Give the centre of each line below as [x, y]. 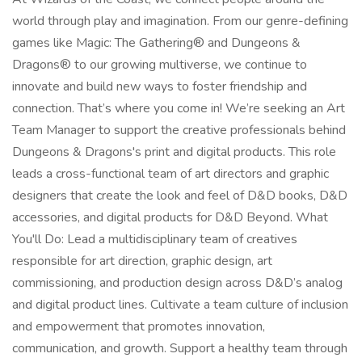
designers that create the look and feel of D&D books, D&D [180, 196]
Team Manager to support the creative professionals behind [179, 130]
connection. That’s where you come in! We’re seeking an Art [179, 108]
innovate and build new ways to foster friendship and [160, 86]
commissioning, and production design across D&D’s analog [177, 283]
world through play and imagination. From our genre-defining [180, 21]
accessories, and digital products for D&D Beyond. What [170, 217]
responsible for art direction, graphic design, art [142, 261]
